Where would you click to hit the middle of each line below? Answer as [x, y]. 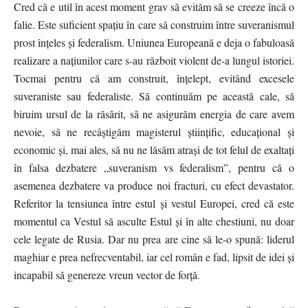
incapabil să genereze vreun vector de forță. [107, 274]
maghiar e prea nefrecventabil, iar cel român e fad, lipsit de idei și [154, 256]
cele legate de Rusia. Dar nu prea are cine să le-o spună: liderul [154, 239]
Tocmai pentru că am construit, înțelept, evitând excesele [154, 78]
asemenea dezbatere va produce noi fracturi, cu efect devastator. [154, 185]
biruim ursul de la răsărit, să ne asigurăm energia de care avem [154, 113]
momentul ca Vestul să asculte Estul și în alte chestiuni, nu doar [154, 221]
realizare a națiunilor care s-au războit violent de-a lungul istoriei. [154, 60]
